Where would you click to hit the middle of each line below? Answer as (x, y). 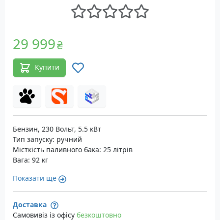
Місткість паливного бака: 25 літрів (73, 150)
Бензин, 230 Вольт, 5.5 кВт (57, 129)
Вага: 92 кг (30, 160)
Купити (47, 67)
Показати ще (35, 178)
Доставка (31, 205)
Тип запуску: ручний (47, 139)
